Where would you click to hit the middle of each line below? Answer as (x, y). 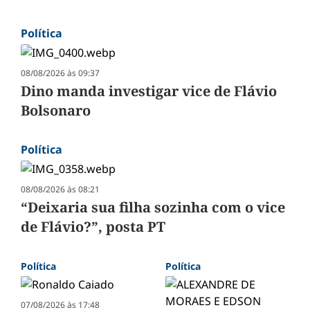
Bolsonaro (56, 111)
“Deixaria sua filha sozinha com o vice (153, 208)
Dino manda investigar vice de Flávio (149, 91)
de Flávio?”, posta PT (93, 227)
